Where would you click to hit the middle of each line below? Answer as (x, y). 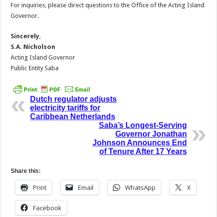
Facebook (47, 208)
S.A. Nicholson (33, 47)
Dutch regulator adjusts (74, 99)
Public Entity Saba (35, 68)
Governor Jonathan (151, 134)
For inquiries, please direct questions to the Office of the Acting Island (108, 5)
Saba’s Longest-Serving (143, 125)
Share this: (26, 171)
